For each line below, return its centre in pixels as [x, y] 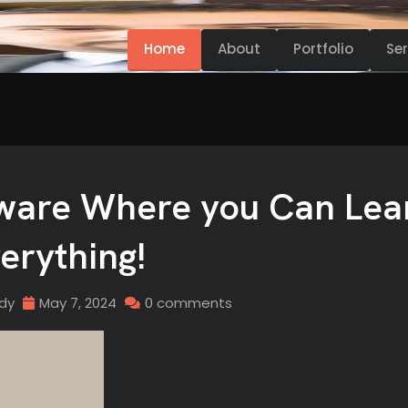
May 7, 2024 [78, 303]
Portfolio [323, 49]
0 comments [189, 303]
